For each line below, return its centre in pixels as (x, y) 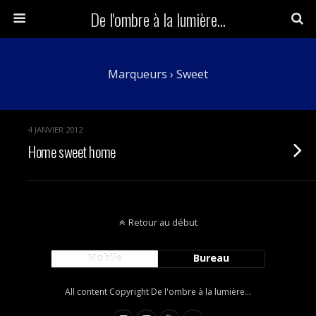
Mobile (104, 258)
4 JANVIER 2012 (55, 129)
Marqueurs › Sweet (158, 74)
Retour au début (163, 222)
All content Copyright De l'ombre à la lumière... (158, 292)
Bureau (212, 258)
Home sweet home (72, 151)
